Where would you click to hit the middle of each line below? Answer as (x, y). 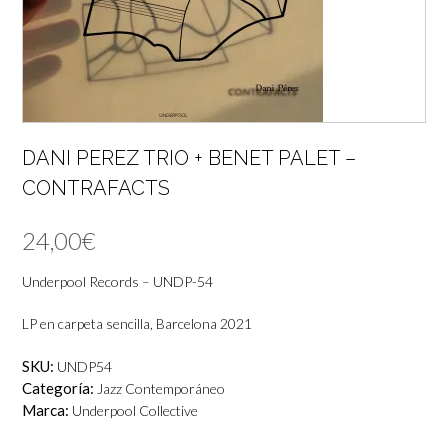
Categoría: (59, 387)
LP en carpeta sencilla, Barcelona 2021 (137, 323)
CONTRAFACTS (96, 187)
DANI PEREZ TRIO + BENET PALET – (189, 157)
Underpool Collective (135, 410)
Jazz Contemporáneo (161, 388)
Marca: (47, 409)
